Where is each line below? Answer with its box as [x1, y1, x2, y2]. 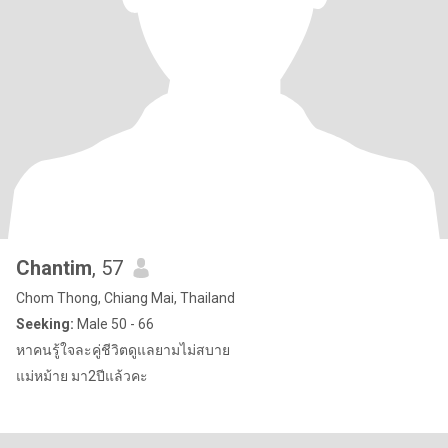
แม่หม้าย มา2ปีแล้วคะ [16, 368, 148, 384]
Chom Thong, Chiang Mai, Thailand [16, 290, 235, 306]
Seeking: [16, 316, 74, 332]
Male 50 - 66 [74, 316, 154, 332]
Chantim [16, 256, 92, 280]
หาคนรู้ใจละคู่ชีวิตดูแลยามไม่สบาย [16, 342, 230, 358]
